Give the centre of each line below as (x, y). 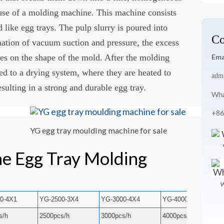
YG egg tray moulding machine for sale (99, 130)
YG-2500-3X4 (59, 199)
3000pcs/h (116, 215)
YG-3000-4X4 (121, 199)
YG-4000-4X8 (182, 199)
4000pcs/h (178, 215)
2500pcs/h (55, 215)
